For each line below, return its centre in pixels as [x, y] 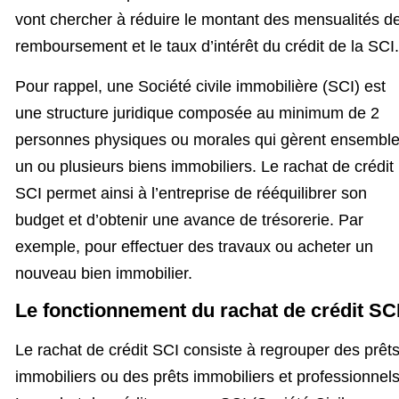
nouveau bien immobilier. [104, 273]
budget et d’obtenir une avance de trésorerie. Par [189, 220]
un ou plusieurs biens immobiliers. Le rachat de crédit [204, 166]
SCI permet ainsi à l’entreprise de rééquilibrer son [191, 193]
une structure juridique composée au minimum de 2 [197, 113]
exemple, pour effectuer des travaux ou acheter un [194, 246]
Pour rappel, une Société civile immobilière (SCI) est [200, 86]
